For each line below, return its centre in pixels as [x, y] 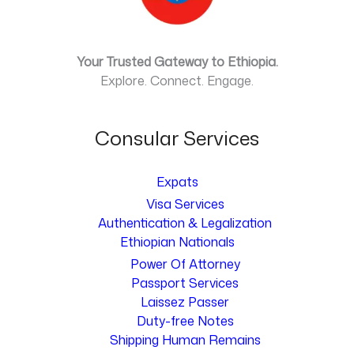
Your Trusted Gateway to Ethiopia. [177, 62]
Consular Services [177, 138]
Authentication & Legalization [185, 222]
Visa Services [185, 203]
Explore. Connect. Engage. [177, 81]
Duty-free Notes [185, 320]
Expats [177, 181]
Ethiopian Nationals [177, 241]
